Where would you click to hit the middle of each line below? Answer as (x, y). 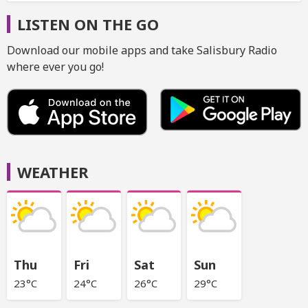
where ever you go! (55, 66)
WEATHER (53, 172)
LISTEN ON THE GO (88, 24)
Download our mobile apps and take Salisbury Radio (142, 50)
